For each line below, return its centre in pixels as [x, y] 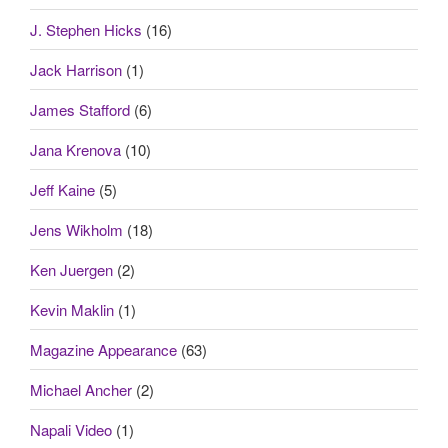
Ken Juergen [71, 269]
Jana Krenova [75, 149]
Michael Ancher [81, 389]
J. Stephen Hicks [86, 29]
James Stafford [80, 109]
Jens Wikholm [76, 229]
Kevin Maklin [72, 309]
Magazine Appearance [103, 349]
